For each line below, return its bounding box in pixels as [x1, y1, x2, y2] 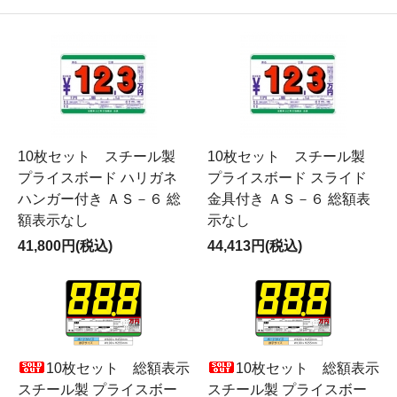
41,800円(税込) [18, 238, 113, 253]
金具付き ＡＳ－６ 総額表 [207, 191, 370, 206]
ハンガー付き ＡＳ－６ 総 [18, 191, 181, 206]
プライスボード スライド [207, 170, 367, 185]
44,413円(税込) [207, 238, 302, 253]
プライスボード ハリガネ [18, 170, 177, 185]
